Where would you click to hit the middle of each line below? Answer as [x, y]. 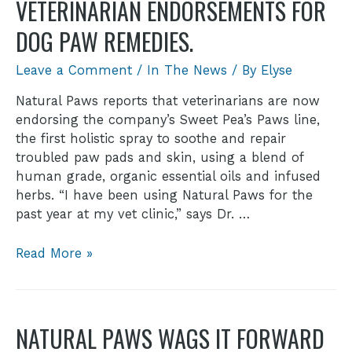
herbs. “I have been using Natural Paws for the [164, 195]
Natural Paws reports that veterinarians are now [168, 101]
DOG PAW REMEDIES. [104, 41]
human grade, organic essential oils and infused [168, 176]
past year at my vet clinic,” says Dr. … [133, 214]
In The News [187, 70]
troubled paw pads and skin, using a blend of [159, 157]
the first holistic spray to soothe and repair [151, 138]
